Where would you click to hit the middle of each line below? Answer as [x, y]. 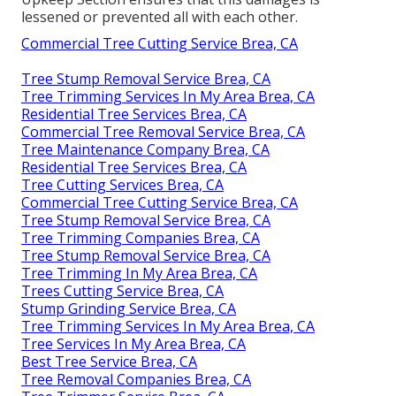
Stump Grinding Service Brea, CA [129, 308]
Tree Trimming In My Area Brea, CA [139, 273]
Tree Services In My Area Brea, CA [133, 343]
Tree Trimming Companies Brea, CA [141, 237]
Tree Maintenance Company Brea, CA [145, 149]
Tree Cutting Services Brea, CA [122, 184]
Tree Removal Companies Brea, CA [136, 379]
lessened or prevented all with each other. [160, 16]
